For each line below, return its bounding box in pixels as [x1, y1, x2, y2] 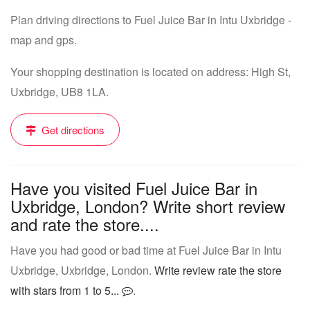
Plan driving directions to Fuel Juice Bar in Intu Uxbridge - [10, 12, 291, 28]
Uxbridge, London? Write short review [10, 194, 285, 218]
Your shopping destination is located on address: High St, [10, 64, 291, 80]
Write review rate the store [154, 262, 282, 278]
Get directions [39, 122, 104, 137]
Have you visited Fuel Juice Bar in [10, 176, 257, 200]
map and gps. [10, 32, 77, 48]
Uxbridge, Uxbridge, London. [10, 262, 154, 278]
